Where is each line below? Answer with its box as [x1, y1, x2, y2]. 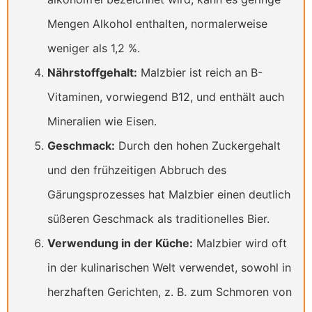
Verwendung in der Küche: [47, 236, 193, 251]
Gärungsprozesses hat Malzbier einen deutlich [47, 187, 290, 202]
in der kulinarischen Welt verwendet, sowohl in [47, 260, 291, 275]
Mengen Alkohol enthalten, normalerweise [47, 17, 267, 31]
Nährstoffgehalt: [47, 65, 137, 80]
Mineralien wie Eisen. [47, 114, 157, 129]
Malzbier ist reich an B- [137, 65, 263, 80]
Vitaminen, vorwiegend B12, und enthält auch [47, 90, 284, 104]
